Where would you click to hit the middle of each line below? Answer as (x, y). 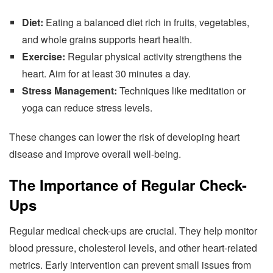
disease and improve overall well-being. (95, 154)
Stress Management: (69, 91)
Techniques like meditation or (181, 91)
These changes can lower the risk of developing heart (124, 137)
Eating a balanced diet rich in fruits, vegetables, (146, 23)
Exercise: (43, 57)
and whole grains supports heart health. (107, 40)
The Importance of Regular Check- (128, 185)
